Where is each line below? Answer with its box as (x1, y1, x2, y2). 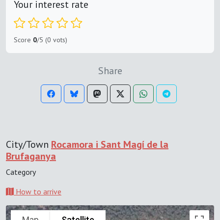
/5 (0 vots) (37, 35, 67, 44)
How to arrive (14, 186, 61, 196)
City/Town (6, 137, 51, 151)
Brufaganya (6, 149, 56, 163)
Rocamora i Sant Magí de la (51, 137, 168, 151)
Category (6, 166, 36, 177)
